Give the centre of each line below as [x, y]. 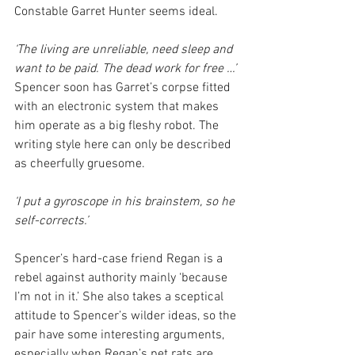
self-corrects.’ [51, 221]
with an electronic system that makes [118, 107]
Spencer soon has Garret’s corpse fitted [124, 88]
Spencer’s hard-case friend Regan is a [120, 259]
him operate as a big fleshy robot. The [118, 126]
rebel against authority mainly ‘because [122, 278]
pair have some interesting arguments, [121, 335]
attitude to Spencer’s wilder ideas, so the [127, 316]
